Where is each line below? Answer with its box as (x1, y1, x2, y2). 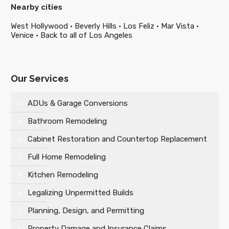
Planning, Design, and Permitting (27, 206, 144, 215)
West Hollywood (10, 21, 68, 31)
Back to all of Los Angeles (40, 31, 132, 40)
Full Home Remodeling (27, 152, 106, 162)
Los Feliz (123, 21, 154, 31)
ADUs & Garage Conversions (27, 99, 128, 108)
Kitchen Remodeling (27, 170, 98, 179)
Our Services (10, 73, 68, 84)
